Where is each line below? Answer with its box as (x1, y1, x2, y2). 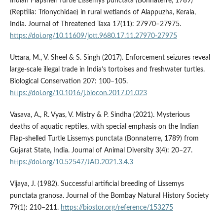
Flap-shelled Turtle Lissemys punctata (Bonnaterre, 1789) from (9, 135, 199, 142)
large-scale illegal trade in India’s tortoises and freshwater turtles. (9, 66, 205, 73)
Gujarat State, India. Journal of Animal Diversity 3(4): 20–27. (9, 147, 192, 154)
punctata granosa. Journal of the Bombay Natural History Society (9, 192, 209, 199)
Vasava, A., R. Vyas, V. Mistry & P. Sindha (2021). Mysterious (9, 111, 190, 118)
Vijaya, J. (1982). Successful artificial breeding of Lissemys (9, 180, 184, 187)
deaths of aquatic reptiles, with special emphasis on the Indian (9, 123, 199, 130)
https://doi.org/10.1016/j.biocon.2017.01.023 (9, 89, 147, 97)
